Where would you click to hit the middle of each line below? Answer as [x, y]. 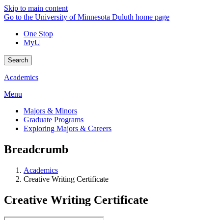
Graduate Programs [54, 120]
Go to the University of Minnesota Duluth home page [87, 17]
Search [18, 60]
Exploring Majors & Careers [68, 128]
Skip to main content [36, 8]
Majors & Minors [50, 111]
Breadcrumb [36, 149]
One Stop [38, 34]
